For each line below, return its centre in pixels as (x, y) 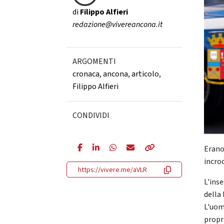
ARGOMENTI (94, 61)
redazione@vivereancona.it (117, 24)
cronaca (86, 74)
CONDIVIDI (91, 115)
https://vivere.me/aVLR (112, 170)
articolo (145, 74)
